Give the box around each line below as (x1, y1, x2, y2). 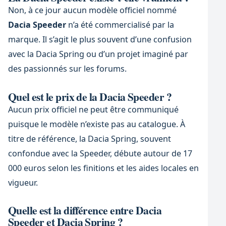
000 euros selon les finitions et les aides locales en (8, 162, 199, 174)
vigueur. (8, 177, 38, 188)
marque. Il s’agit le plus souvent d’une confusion (8, 34, 192, 45)
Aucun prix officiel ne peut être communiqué (8, 103, 179, 115)
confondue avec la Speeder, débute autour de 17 (8, 147, 192, 159)
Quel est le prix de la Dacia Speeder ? (8, 88, 172, 104)
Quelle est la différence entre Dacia (8, 202, 162, 218)
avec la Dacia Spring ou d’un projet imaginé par (8, 48, 188, 60)
